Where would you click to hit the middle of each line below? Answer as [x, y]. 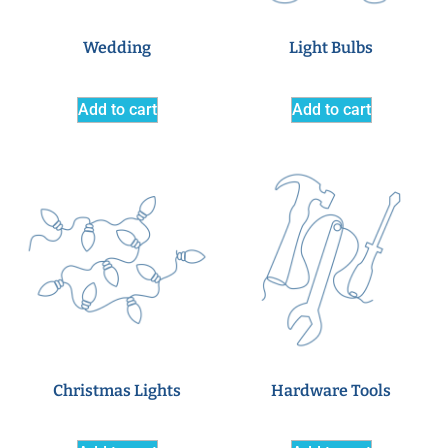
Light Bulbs [331, 47]
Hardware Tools [331, 390]
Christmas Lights [117, 390]
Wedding [117, 47]
